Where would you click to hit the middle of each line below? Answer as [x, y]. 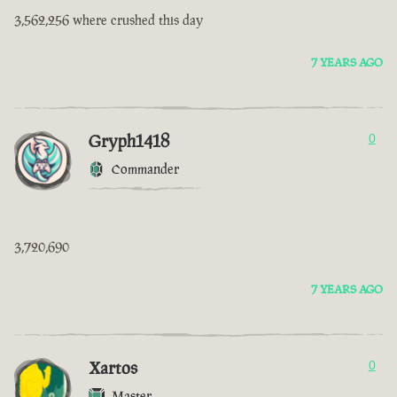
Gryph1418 [129, 141]
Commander [145, 169]
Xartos [113, 368]
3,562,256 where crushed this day [109, 20]
